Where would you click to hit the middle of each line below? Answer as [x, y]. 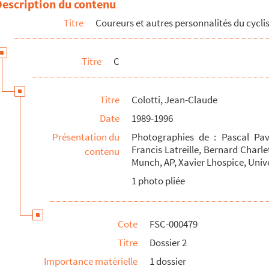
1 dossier [168, 261]
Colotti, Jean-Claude [174, 100]
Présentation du [86, 137]
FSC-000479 [174, 224]
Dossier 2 [168, 243]
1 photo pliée [158, 181]
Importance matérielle [91, 261]
